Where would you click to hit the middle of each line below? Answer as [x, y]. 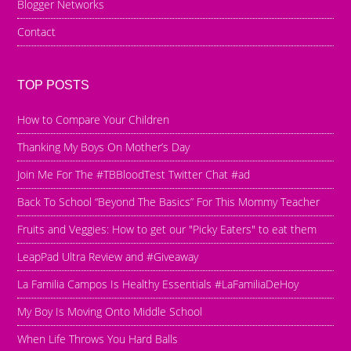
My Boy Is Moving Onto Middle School [110, 311]
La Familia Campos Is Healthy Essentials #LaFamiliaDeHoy [158, 284]
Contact [37, 31]
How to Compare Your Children [94, 119]
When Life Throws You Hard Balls [98, 338]
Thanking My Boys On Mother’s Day [104, 147]
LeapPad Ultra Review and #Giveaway [108, 256]
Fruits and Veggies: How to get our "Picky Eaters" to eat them [167, 229]
